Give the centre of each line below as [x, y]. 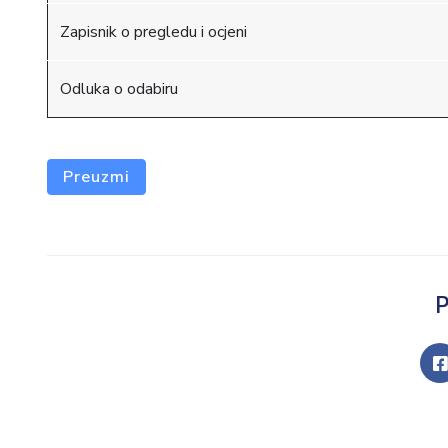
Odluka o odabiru [119, 89]
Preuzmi [96, 177]
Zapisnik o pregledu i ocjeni [153, 32]
